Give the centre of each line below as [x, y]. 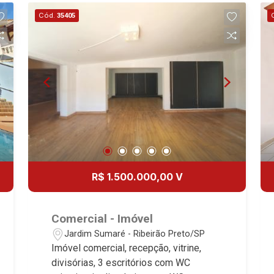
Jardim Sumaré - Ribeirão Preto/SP [135, 234]
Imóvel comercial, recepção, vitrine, [127, 248]
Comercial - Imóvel [102, 219]
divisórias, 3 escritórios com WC [121, 263]
